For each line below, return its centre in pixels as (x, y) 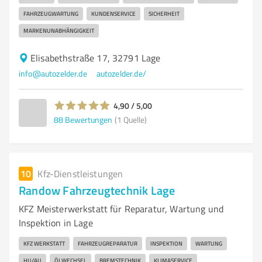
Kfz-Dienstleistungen (80, 174)
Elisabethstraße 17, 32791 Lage (96, 58)
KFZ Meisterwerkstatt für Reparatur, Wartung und (121, 209)
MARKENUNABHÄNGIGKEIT (59, 30)
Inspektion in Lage (56, 223)
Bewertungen (89, 119)
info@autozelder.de (53, 73)
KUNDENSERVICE (113, 13)
